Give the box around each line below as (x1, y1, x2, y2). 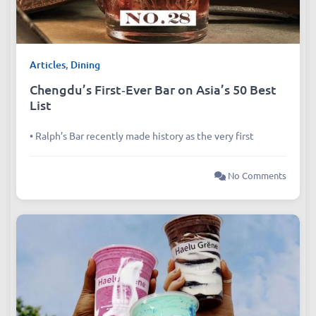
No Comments (225, 169, 286, 182)
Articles (30, 58, 66, 72)
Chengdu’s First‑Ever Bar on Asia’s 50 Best (30, 81, 277, 98)
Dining (71, 58, 101, 72)
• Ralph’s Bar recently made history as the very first (30, 129, 255, 142)
